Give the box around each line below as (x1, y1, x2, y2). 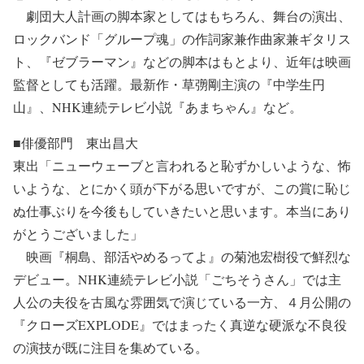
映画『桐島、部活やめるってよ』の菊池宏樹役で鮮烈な (13, 248, 351, 265)
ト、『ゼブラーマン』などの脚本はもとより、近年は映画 (13, 53, 351, 70)
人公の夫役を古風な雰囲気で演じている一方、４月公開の (13, 293, 351, 310)
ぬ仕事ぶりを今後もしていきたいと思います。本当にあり (13, 202, 351, 219)
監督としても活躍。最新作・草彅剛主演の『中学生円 (13, 76, 325, 93)
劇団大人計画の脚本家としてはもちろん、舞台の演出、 (13, 7, 351, 24)
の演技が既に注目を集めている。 (13, 339, 208, 356)
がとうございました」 (13, 225, 143, 242)
